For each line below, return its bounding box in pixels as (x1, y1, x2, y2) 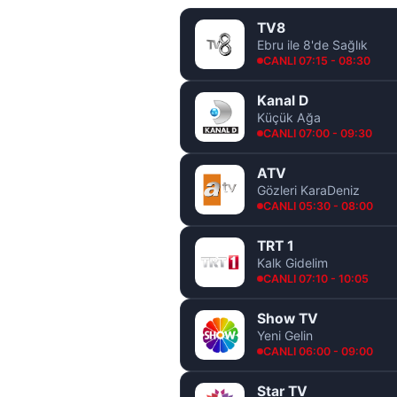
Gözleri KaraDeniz (257, 182, 360, 198)
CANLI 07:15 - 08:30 (263, 53, 370, 67)
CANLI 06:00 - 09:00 (263, 344, 373, 358)
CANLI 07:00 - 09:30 (263, 126, 372, 140)
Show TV (257, 309, 318, 327)
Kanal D (257, 91, 308, 109)
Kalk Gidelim (257, 254, 328, 270)
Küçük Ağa (257, 109, 321, 125)
